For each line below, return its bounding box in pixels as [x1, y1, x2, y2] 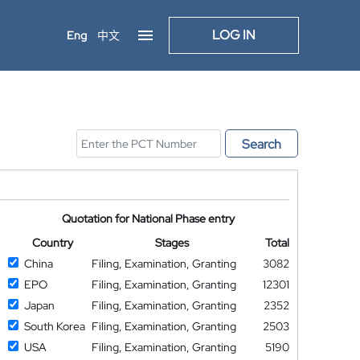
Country [31, 235, 73, 250]
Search [242, 136, 281, 153]
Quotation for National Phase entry [62, 211, 235, 226]
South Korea [23, 319, 85, 333]
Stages [155, 235, 190, 250]
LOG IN [212, 27, 256, 43]
